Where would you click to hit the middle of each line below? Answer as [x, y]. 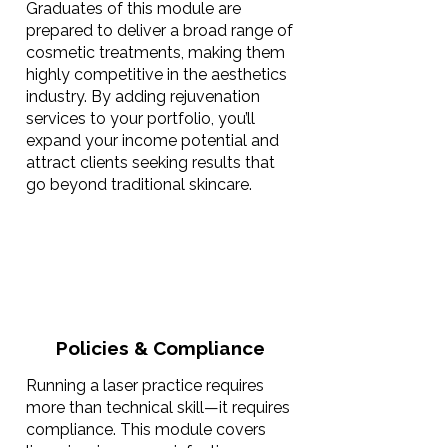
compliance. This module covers [146, 429]
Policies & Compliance [160, 348]
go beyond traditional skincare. [139, 184]
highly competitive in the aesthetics [156, 74]
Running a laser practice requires [145, 385]
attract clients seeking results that [150, 162]
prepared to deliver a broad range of [159, 30]
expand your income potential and [152, 140]
